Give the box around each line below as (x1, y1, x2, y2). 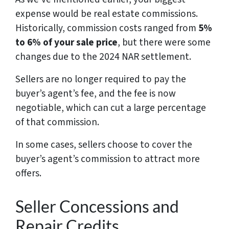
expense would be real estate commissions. (15, 6, 198, 21)
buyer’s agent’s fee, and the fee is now (15, 86, 176, 101)
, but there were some (118, 35, 211, 50)
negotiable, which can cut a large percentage (15, 100, 206, 115)
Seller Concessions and (15, 196, 179, 216)
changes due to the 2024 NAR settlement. (15, 49, 191, 64)
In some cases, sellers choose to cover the (15, 137, 192, 152)
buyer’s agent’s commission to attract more (15, 151, 200, 166)
